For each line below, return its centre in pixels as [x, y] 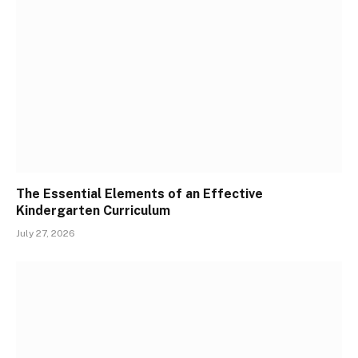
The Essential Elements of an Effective [139, 194]
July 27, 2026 [46, 234]
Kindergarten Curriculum [93, 211]
